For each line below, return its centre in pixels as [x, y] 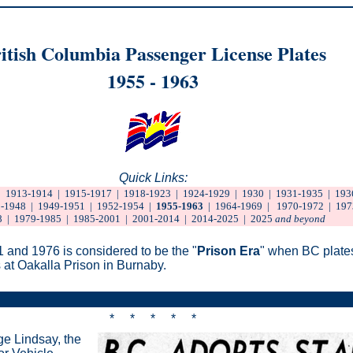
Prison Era [229, 251]
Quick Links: [153, 177]
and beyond [300, 218]
